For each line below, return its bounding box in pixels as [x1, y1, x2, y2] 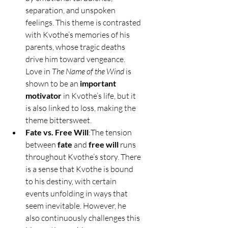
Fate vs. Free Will [25, 127, 89, 137]
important [80, 78, 118, 89]
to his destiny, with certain [25, 176, 118, 187]
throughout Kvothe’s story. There [25, 152, 142, 162]
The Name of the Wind [52, 66, 124, 77]
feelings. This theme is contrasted [25, 17, 142, 28]
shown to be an [25, 78, 80, 89]
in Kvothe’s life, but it [62, 91, 137, 101]
